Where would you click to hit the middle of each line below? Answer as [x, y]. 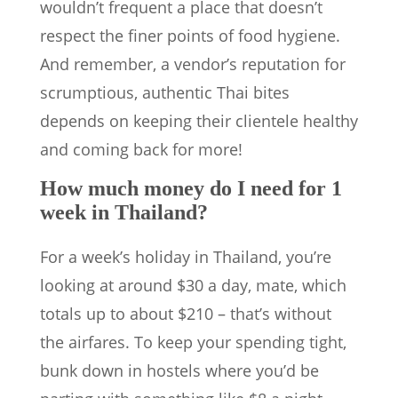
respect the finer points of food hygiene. [190, 36]
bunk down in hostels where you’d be [179, 371]
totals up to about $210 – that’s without [186, 314]
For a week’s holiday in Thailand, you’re [186, 257]
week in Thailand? [124, 213]
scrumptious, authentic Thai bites [165, 93]
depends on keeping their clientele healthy [199, 121]
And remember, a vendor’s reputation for [193, 64]
